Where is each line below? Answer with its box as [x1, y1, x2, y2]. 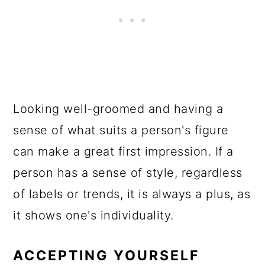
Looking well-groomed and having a [13, 102, 224, 116]
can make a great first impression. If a [13, 144, 234, 159]
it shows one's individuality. [13, 208, 174, 222]
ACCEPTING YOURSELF [13, 247, 200, 264]
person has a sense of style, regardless [13, 166, 243, 180]
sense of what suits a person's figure [13, 123, 229, 137]
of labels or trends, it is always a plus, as [13, 187, 251, 201]
